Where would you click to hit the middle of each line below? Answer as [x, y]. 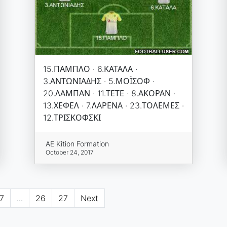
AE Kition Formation [78, 144]
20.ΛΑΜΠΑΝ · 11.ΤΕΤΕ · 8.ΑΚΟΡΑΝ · [109, 93]
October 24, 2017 [70, 153]
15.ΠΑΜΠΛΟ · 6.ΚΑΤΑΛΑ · [90, 69]
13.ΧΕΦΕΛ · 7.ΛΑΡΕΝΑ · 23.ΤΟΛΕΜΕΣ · [113, 106]
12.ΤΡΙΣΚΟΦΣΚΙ [72, 118]
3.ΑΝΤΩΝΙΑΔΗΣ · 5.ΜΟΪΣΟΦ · [99, 81]
